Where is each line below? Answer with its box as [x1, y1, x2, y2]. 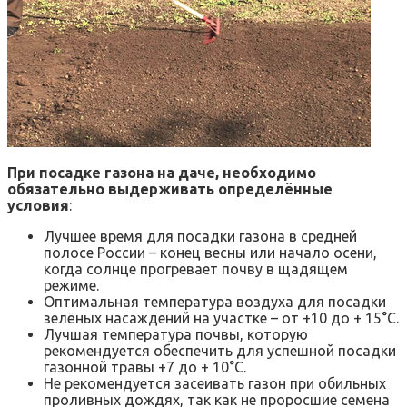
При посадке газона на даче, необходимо [7, 164, 316, 182]
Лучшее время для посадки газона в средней [44, 228, 357, 245]
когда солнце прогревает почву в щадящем [44, 261, 348, 278]
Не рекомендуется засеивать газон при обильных [44, 375, 386, 392]
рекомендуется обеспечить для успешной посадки [44, 342, 396, 360]
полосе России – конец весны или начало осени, [44, 244, 377, 262]
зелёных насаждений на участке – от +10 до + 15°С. [44, 310, 399, 327]
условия [7, 197, 69, 214]
